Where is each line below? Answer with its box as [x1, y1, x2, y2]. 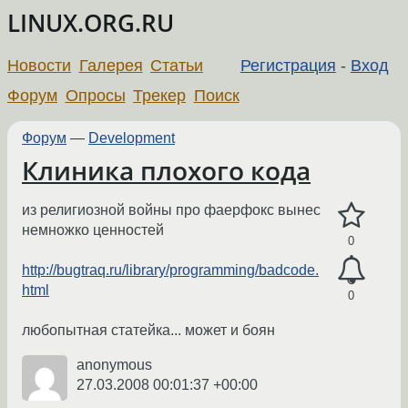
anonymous [76, 357, 152, 373]
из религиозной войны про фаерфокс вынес [22, 202, 321, 219]
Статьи [150, 56, 204, 75]
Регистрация [240, 56, 336, 75]
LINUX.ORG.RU [7, 7, 174, 39]
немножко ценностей [22, 222, 164, 239]
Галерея [78, 56, 143, 75]
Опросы [65, 86, 126, 105]
